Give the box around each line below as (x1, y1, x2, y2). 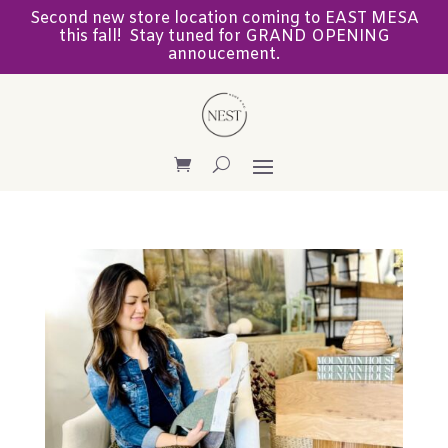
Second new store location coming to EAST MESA (29, 8, 419, 29)
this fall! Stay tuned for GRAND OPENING (58, 26, 390, 47)
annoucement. (168, 44, 280, 65)
